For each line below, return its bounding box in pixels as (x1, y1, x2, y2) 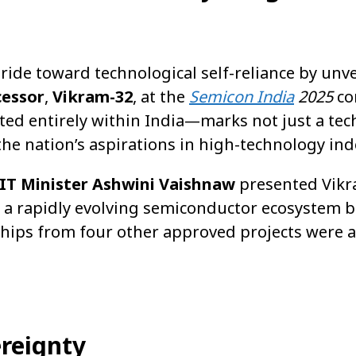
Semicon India (189, 85, 294, 107)
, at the (133, 85, 189, 107)
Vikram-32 (52, 85, 133, 107)
